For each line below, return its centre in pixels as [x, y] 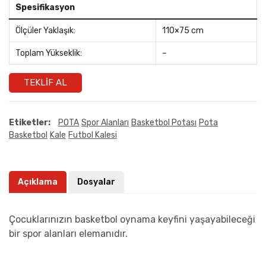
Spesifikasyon [45, 7]
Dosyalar [96, 182]
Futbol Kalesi [93, 135]
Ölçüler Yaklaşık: [45, 30]
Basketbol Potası [164, 122]
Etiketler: [30, 122]
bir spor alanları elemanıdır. [68, 233]
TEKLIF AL [45, 82]
